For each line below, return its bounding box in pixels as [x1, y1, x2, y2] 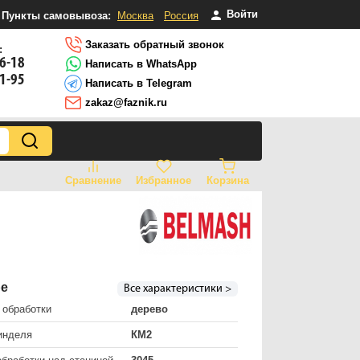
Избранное [136, 174, 192, 186]
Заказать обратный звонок [82, 38, 224, 51]
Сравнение [64, 174, 121, 186]
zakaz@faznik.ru [82, 96, 167, 108]
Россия [164, 9, 198, 22]
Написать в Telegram [82, 76, 192, 89]
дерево [130, 303, 168, 316]
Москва [117, 9, 153, 22]
